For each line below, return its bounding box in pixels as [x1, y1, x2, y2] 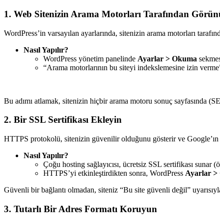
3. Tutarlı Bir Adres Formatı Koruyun [4, 203, 157, 214]
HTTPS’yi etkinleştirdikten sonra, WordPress [43, 168, 185, 177]
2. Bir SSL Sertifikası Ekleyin [4, 114, 122, 125]
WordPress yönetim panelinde [43, 54, 137, 63]
